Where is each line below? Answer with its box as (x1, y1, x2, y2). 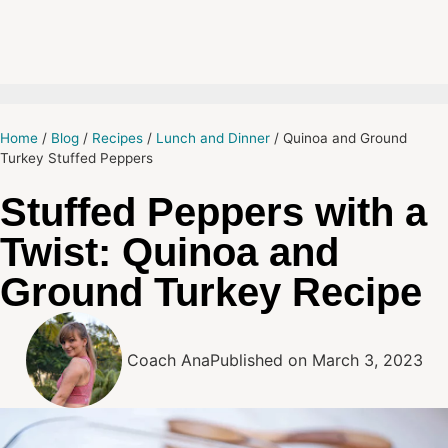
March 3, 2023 (311, 350, 423, 370)
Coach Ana (126, 350, 210, 370)
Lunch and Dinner (156, 130, 270, 146)
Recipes (92, 130, 143, 146)
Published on (209, 350, 307, 370)
